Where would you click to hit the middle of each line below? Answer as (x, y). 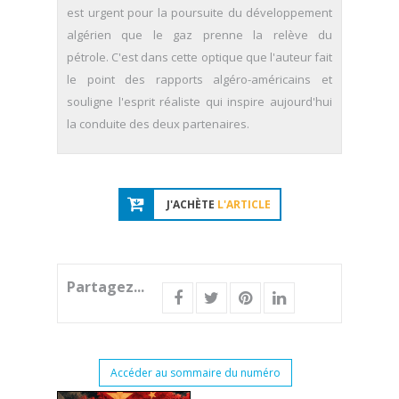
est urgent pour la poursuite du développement (199, 12)
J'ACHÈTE (191, 204)
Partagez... (106, 287)
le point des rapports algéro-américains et (199, 79)
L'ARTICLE (244, 204)
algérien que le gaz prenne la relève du (199, 35)
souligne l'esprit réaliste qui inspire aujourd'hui (199, 102)
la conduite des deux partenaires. (158, 124)
